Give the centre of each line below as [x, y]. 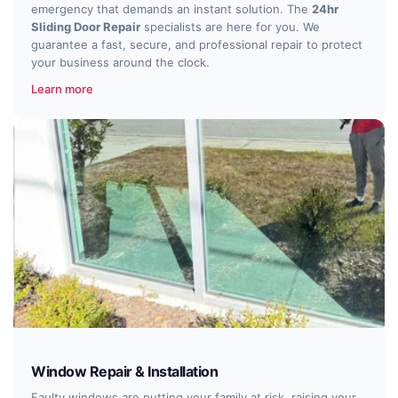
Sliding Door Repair [86, 27]
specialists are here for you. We [230, 27]
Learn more [62, 88]
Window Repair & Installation [124, 371]
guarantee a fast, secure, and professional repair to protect [197, 45]
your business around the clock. [120, 63]
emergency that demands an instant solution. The [171, 9]
